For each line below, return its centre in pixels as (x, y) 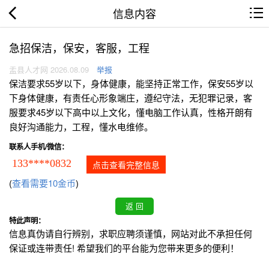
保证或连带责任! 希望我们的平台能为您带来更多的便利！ (124, 248)
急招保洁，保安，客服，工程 (79, 47)
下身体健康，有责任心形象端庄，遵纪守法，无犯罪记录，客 (131, 98)
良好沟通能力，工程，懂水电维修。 (81, 127)
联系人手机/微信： (39, 147)
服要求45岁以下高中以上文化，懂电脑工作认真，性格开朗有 (131, 112)
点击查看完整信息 (126, 165)
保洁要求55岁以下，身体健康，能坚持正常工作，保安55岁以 (131, 83)
